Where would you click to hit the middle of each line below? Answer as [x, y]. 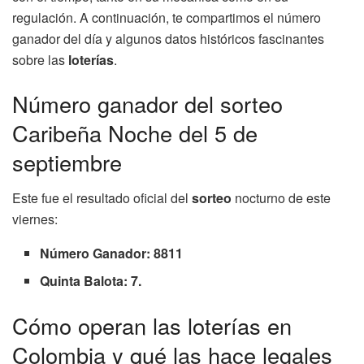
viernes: [35, 219]
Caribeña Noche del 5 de [135, 132]
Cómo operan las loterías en [152, 326]
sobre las [40, 59]
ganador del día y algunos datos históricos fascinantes [168, 38]
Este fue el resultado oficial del [102, 198]
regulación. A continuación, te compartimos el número [167, 17]
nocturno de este [281, 198]
